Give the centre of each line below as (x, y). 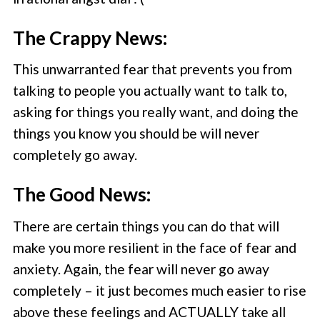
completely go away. (75, 155)
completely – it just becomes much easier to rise (160, 290)
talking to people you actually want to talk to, (150, 91)
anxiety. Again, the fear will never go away (141, 269)
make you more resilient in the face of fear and (155, 247)
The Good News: (82, 195)
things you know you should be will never (136, 134)
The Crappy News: (91, 37)
